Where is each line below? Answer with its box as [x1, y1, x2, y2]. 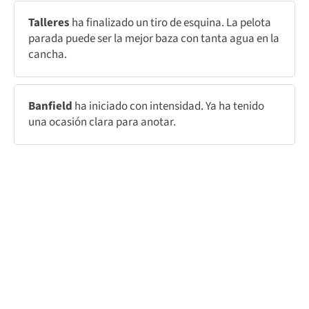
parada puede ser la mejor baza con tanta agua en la [28, 30, 279, 47]
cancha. [28, 46, 67, 63]
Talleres [28, 14, 72, 31]
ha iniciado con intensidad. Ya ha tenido [74, 97, 264, 114]
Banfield [28, 97, 74, 114]
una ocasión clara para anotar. [28, 113, 176, 130]
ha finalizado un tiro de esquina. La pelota [72, 14, 271, 31]
